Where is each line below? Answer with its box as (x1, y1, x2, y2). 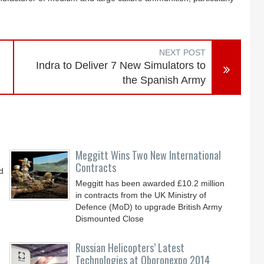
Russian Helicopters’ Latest (75, 240, 185, 255)
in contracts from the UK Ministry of (75, 190, 207, 200)
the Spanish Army (123, 74, 206, 86)
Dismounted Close (75, 214, 144, 223)
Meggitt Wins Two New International (75, 147, 222, 163)
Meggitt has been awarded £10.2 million (75, 179, 225, 188)
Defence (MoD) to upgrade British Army (75, 202, 223, 212)
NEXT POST (159, 48, 206, 57)
